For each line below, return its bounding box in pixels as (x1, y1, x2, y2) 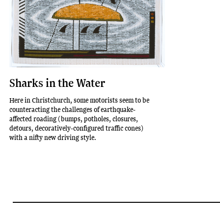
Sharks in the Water (9, 74, 106, 90)
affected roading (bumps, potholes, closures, (9, 113, 138, 124)
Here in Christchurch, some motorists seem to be (9, 94, 150, 105)
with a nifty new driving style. (9, 132, 97, 142)
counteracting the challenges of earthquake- (9, 104, 136, 114)
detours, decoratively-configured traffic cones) (9, 122, 144, 133)
